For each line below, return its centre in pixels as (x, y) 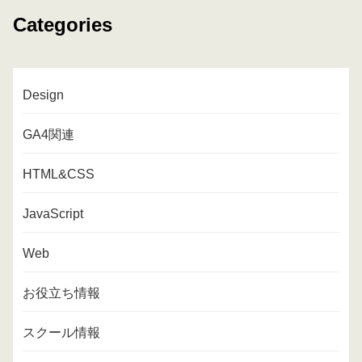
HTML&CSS (59, 174)
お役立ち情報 (61, 293)
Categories (63, 24)
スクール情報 (61, 332)
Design (43, 95)
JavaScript (53, 213)
